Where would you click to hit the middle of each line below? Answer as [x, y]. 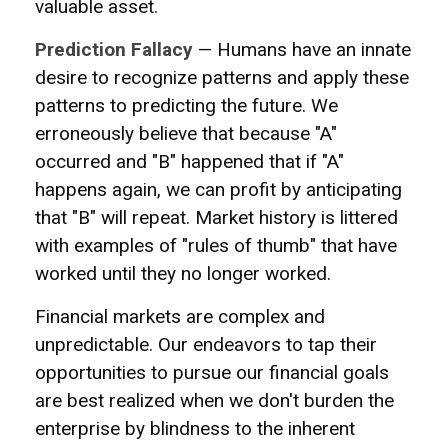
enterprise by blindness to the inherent [195, 428]
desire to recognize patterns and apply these [222, 77]
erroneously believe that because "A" [186, 133]
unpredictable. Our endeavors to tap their [206, 344]
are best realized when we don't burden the [214, 400]
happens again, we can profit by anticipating [218, 189]
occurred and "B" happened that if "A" [189, 161]
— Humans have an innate [302, 49]
